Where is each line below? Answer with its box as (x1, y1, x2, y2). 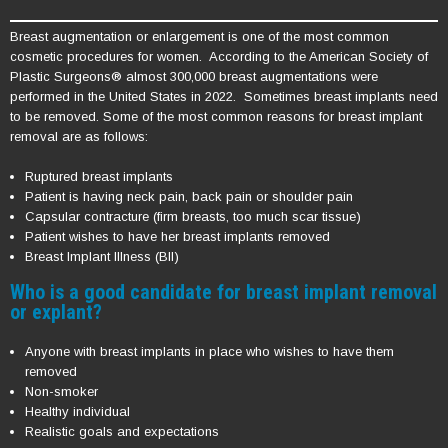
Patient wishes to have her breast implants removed (25, 229, 330, 245)
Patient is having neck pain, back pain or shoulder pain (25, 189, 353, 205)
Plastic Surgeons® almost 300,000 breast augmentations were (10, 69, 378, 85)
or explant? (10, 300, 102, 325)
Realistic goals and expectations (25, 424, 219, 440)
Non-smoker (25, 384, 98, 400)
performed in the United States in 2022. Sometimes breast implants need (10, 89, 438, 105)
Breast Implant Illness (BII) (25, 249, 179, 265)
